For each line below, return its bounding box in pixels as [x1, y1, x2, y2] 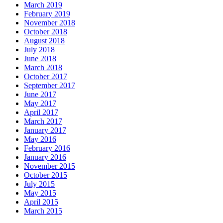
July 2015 [24, 180, 55, 189]
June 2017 [24, 90, 56, 99]
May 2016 [24, 135, 56, 144]
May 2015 [24, 189, 56, 198]
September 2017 [24, 81, 75, 90]
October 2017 [24, 72, 67, 81]
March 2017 [24, 117, 62, 126]
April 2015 [24, 198, 58, 207]
